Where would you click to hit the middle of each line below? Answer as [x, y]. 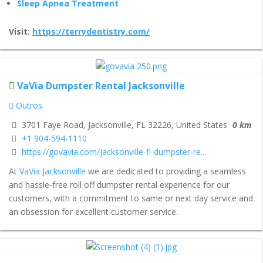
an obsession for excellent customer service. [93, 211]
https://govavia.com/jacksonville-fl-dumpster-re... [114, 152]
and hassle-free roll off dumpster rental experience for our [119, 184]
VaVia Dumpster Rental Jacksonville [101, 86]
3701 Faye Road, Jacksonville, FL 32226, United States [123, 125]
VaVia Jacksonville [53, 171]
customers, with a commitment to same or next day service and [131, 198]
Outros [28, 106]
